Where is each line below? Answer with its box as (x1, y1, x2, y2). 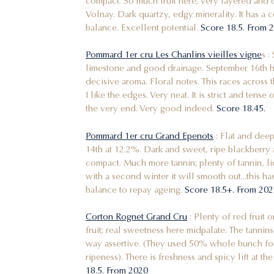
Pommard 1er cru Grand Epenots (86, 129, 213, 141)
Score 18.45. (217, 102, 268, 114)
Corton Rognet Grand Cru (86, 210, 187, 221)
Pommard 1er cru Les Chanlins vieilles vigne (86, 48, 262, 60)
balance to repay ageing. (86, 183, 185, 194)
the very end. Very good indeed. (86, 102, 217, 114)
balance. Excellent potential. (86, 21, 201, 33)
